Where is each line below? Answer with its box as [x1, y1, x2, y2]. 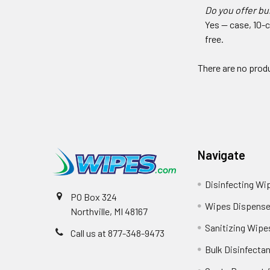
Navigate [198, 148, 246, 163]
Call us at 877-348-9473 [71, 227, 165, 239]
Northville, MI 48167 [71, 205, 148, 217]
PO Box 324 [71, 190, 117, 202]
